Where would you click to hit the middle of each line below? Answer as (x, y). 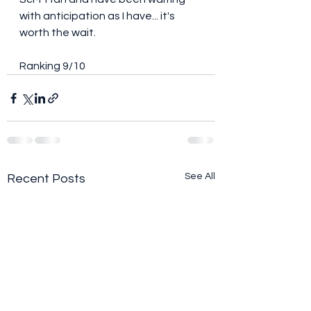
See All (200, 177)
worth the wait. (59, 33)
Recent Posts (46, 179)
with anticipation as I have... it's (98, 16)
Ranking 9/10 (52, 66)
